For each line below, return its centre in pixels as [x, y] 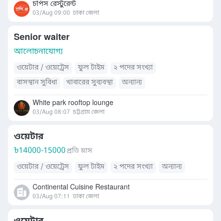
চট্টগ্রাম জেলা [89, 112]
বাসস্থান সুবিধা [37, 83]
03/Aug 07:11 [51, 197]
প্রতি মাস [79, 151]
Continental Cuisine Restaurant [81, 188]
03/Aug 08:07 [51, 112]
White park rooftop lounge [73, 103]
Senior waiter [42, 37]
